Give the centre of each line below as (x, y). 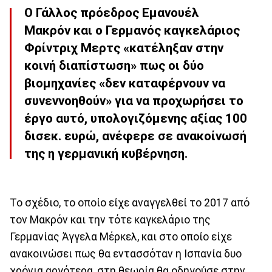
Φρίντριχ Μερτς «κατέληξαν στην (124, 48)
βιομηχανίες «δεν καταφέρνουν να (125, 83)
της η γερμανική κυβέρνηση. (106, 154)
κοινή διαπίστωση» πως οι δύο (114, 66)
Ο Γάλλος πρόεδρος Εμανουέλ (112, 13)
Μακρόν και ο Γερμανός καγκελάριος (132, 31)
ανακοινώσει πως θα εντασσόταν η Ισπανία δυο (126, 253)
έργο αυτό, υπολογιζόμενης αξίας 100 (136, 119)
